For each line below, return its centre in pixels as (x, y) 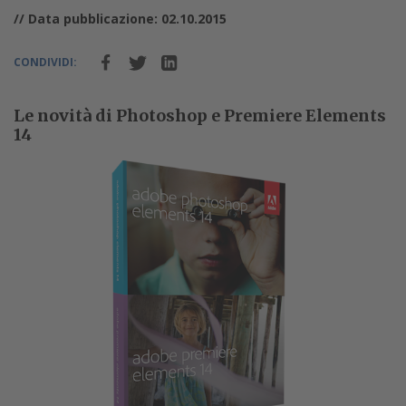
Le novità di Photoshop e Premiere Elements (200, 115)
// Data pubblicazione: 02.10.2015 (120, 18)
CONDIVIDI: (45, 62)
